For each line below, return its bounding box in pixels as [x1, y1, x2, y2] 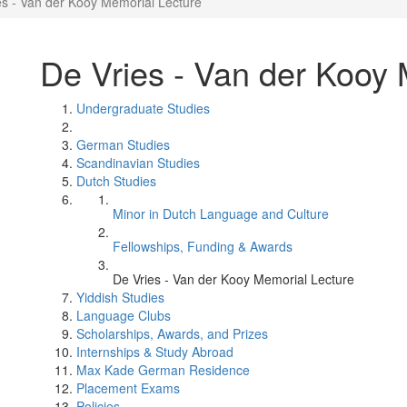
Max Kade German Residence [76, 361, 250, 379]
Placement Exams [76, 379, 180, 397]
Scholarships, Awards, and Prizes [76, 324, 268, 342]
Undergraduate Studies [76, 99, 210, 117]
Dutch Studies [76, 172, 156, 190]
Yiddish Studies [76, 288, 164, 306]
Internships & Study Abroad [76, 342, 233, 361]
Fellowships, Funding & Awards [113, 237, 293, 255]
